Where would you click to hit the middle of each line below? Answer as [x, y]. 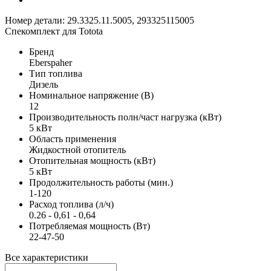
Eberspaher [51, 62]
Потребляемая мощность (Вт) [90, 226]
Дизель [44, 84]
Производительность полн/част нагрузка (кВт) [125, 117]
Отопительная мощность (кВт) [92, 160]
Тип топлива [56, 73]
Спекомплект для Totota [54, 31]
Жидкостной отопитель [77, 149]
